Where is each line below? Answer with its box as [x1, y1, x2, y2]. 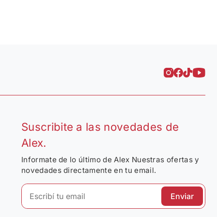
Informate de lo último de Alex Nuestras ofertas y [21, 155, 200, 164]
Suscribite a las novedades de [21, 120, 179, 133]
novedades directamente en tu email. [21, 165, 156, 175]
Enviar [170, 191, 194, 201]
